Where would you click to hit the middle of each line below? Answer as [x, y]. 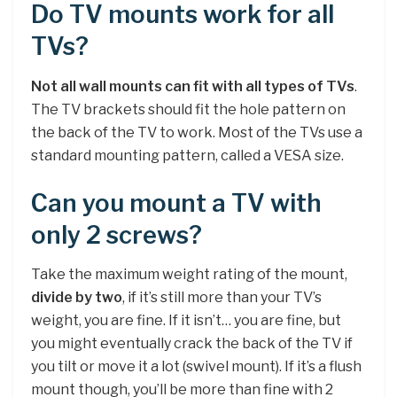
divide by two [77, 298]
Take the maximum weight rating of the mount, [189, 275]
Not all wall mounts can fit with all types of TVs [193, 87]
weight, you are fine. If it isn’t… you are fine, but [186, 321]
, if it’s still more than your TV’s [222, 298]
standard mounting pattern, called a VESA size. [187, 156]
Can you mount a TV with [176, 203]
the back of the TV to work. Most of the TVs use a [197, 133]
